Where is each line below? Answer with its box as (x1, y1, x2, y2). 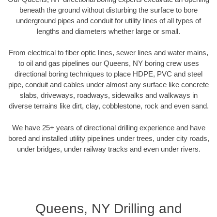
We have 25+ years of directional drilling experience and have (12, 123, 205, 132)
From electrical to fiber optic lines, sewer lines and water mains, (9, 48, 208, 57)
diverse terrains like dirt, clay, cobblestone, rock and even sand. (8, 102, 209, 110)
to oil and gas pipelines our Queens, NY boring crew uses (18, 59, 199, 68)
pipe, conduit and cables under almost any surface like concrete (8, 80, 209, 89)
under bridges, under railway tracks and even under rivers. (16, 144, 201, 153)
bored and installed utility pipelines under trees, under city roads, (8, 134, 209, 142)
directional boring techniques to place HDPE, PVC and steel (15, 70, 202, 78)
